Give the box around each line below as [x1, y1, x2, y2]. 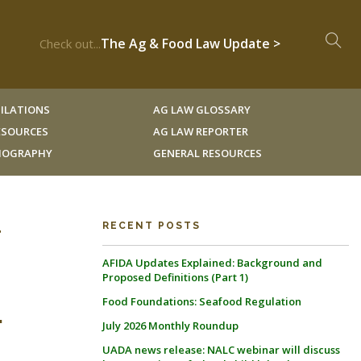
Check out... [39, 35, 101, 52]
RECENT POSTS [102, 220, 201, 231]
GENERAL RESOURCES [152, 146, 262, 160]
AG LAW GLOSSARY [152, 102, 251, 117]
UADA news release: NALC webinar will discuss [102, 342, 340, 357]
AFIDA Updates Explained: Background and [102, 255, 322, 270]
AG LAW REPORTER [152, 124, 248, 139]
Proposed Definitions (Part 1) [102, 270, 248, 284]
